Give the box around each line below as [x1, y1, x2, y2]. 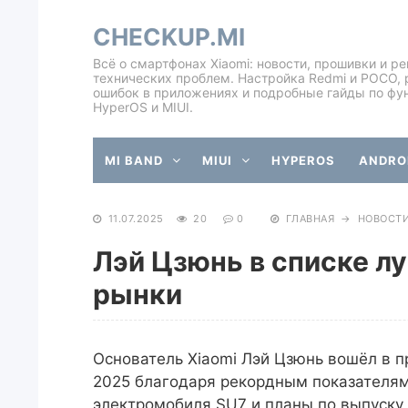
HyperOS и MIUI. [93, 99, 193, 115]
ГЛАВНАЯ [285, 212, 334, 225]
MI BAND [105, 153, 163, 168]
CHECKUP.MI [93, 23, 245, 51]
